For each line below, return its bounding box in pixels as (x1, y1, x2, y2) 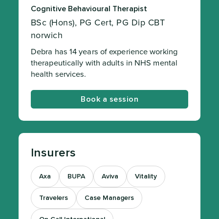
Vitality (134, 173, 157, 180)
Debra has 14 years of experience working (30, 47, 177, 57)
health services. (30, 69, 87, 79)
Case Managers (84, 195, 134, 201)
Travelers (39, 195, 68, 201)
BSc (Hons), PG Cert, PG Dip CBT (30, 17, 165, 28)
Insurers (30, 147, 76, 159)
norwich (30, 30, 63, 41)
